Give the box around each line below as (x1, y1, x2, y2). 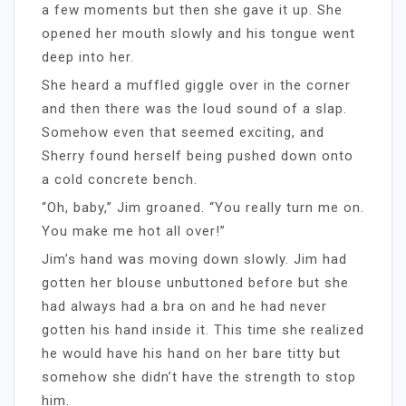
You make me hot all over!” (42, 222, 226, 239)
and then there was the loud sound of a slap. (42, 100, 347, 117)
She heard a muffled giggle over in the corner (42, 76, 351, 93)
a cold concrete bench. (42, 170, 198, 188)
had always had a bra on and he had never (42, 297, 327, 314)
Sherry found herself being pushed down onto (42, 147, 353, 164)
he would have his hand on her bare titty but (42, 344, 341, 362)
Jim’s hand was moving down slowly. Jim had (42, 250, 347, 267)
